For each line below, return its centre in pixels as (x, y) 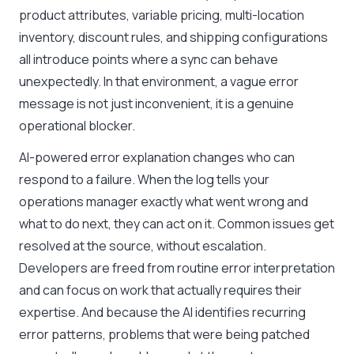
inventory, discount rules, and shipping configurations (173, 37)
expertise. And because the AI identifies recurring (162, 312)
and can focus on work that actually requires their (160, 290)
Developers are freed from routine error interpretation (177, 268)
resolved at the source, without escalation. (143, 246)
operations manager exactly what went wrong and (164, 201)
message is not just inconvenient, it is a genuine (156, 104)
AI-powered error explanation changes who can (157, 157)
